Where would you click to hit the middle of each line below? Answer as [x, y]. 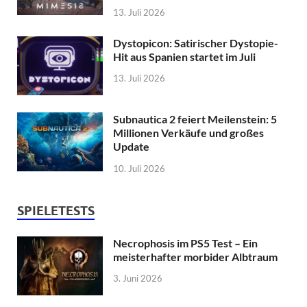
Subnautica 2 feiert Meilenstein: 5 [195, 119]
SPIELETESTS [56, 210]
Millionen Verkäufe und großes [188, 132]
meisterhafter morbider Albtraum [195, 256]
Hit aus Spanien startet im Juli [184, 56]
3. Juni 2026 [138, 279]
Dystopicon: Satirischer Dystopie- [196, 42]
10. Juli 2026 [139, 168]
